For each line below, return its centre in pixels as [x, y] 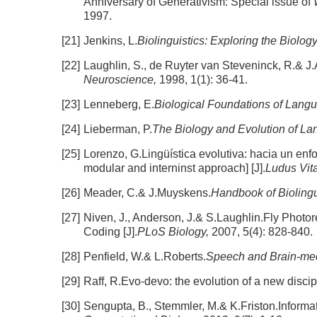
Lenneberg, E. [119, 104]
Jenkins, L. [110, 41]
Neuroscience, [121, 80]
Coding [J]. [110, 232]
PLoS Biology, [174, 232]
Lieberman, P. [118, 129]
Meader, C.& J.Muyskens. [147, 193]
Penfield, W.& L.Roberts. [145, 257]
